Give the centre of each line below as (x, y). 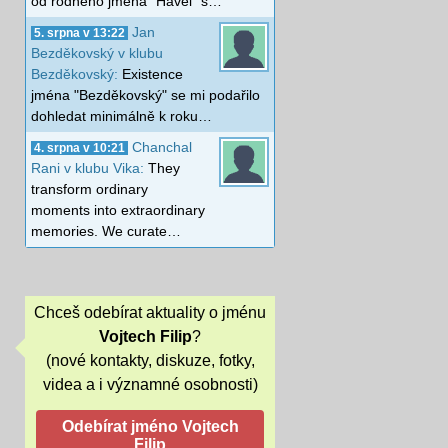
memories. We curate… (106, 230)
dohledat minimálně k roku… (121, 115)
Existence (152, 73)
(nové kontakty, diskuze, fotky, (150, 361)
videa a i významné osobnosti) (150, 385)
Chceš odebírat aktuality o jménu (150, 313)
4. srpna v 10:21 (79, 147)
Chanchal (162, 146)
